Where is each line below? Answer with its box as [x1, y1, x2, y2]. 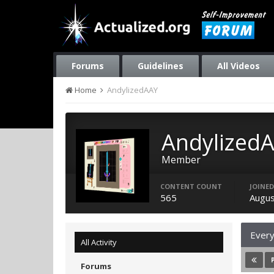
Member [161, 153, 201, 166]
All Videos [217, 60, 260, 72]
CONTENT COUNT [160, 182, 222, 191]
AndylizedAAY [107, 84, 158, 95]
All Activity [81, 237, 117, 248]
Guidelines [138, 60, 183, 72]
